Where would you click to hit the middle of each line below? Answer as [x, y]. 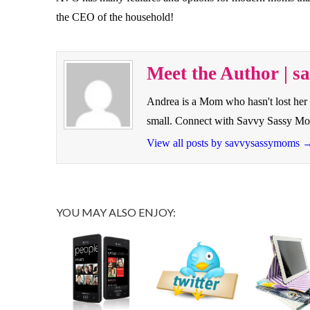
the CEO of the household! [115, 17]
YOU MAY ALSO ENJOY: [116, 212]
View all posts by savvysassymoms [224, 143]
